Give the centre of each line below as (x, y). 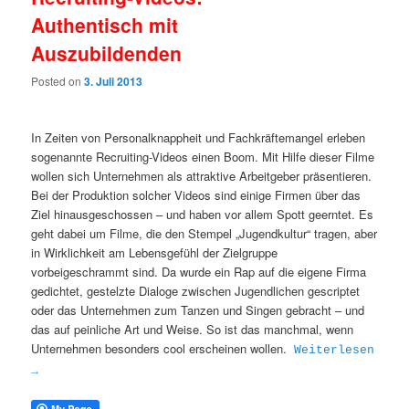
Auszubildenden (107, 52)
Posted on (58, 80)
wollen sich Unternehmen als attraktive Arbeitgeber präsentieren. (202, 176)
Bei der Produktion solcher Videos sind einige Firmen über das (196, 195)
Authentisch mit (105, 24)
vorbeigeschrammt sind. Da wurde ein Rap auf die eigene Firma (199, 272)
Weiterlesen (335, 351)
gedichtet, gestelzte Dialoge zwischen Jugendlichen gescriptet (196, 291)
